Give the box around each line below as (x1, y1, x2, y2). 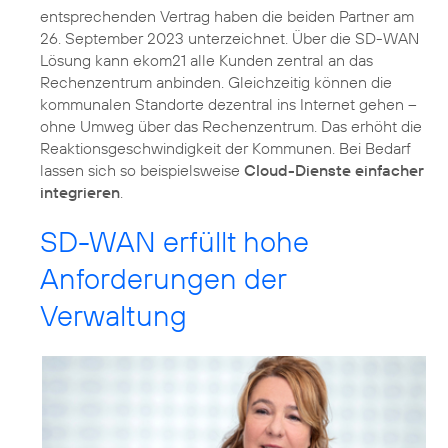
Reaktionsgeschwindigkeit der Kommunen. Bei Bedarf (40, 137, 411, 158)
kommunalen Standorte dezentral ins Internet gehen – (40, 93, 417, 114)
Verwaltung (40, 296, 187, 334)
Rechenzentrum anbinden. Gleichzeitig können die (40, 71, 392, 92)
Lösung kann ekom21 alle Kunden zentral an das (40, 49, 373, 70)
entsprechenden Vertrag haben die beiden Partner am (40, 5, 414, 26)
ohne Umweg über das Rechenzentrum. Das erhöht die (40, 115, 422, 136)
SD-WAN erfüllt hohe (40, 222, 309, 260)
